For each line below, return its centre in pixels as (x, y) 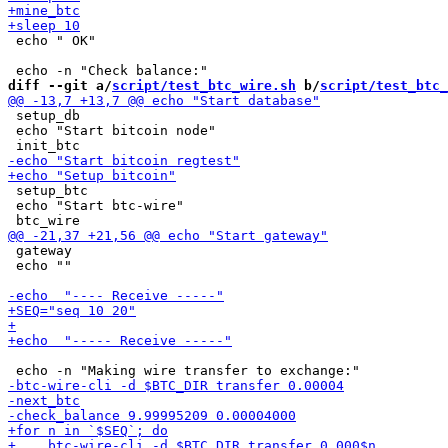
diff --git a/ (60, 85)
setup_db (44, 115)
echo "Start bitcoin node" (112, 130)
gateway (40, 250)
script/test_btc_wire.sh (204, 85)
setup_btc (48, 190)
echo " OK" (52, 40)
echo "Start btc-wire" (96, 205)
